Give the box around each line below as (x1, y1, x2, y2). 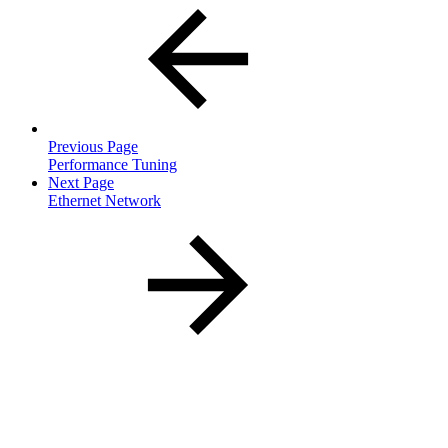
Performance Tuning (48, 155, 177, 173)
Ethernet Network (48, 191, 161, 209)
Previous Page (48, 137, 138, 155)
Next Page (48, 173, 114, 191)
